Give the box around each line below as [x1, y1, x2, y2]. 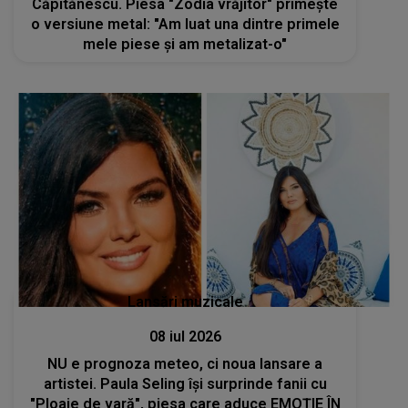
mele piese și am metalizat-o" [83, 35, 288, 53]
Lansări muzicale [127, 293, 243, 311]
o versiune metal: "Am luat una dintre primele [30, 15, 340, 33]
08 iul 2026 [148, 328, 221, 345]
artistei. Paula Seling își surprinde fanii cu [43, 375, 327, 393]
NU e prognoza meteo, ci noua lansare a [47, 355, 323, 372]
